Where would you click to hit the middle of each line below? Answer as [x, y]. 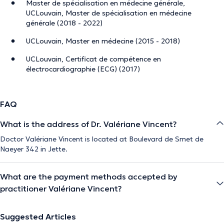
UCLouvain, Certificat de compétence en [93, 59]
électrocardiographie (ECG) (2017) [83, 69]
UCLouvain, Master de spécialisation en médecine [109, 13]
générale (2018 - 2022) [64, 23]
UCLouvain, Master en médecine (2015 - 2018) [103, 41]
